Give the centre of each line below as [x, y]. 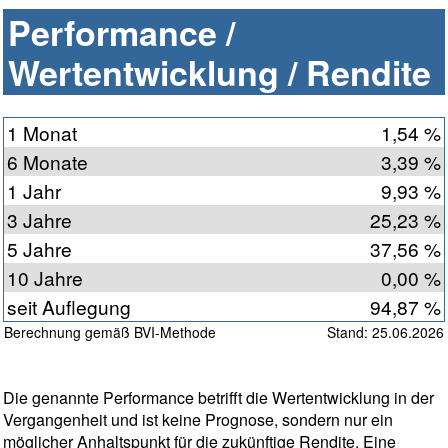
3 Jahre [39, 220]
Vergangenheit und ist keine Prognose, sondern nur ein [198, 420]
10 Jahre [45, 278]
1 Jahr [34, 191]
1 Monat [42, 133]
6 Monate [47, 162]
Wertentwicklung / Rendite [219, 72]
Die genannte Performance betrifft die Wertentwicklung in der [218, 398]
